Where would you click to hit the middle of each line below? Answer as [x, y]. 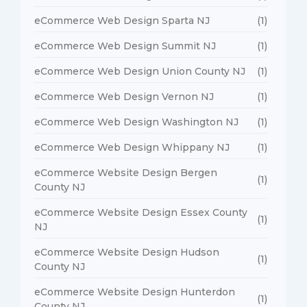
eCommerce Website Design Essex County [141, 212]
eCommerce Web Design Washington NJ [136, 122]
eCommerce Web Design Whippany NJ [132, 147]
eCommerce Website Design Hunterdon [135, 292]
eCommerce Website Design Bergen [126, 172]
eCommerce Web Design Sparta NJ [122, 20]
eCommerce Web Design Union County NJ [140, 71]
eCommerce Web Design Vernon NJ [124, 96]
